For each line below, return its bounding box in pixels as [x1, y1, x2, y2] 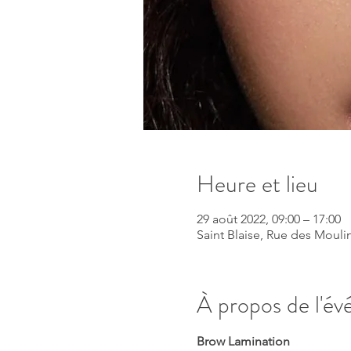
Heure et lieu [196, 168, 318, 201]
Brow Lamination [196, 334, 290, 349]
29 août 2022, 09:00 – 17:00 [196, 212, 341, 226]
